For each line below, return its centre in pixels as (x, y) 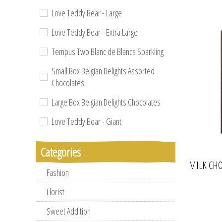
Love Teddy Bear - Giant (86, 121)
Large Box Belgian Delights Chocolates (106, 102)
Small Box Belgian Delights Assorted (103, 71)
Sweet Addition (69, 211)
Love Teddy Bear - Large (87, 13)
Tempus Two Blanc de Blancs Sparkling (108, 52)
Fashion (58, 172)
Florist (55, 192)
